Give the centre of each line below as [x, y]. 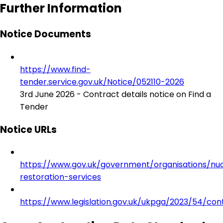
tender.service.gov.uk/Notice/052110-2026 [102, 82]
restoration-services [60, 177]
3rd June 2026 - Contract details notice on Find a [115, 94]
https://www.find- [55, 69]
